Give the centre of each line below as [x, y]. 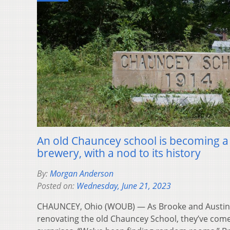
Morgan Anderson [82, 174]
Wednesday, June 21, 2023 [124, 186]
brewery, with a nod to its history [119, 153]
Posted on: [57, 186]
